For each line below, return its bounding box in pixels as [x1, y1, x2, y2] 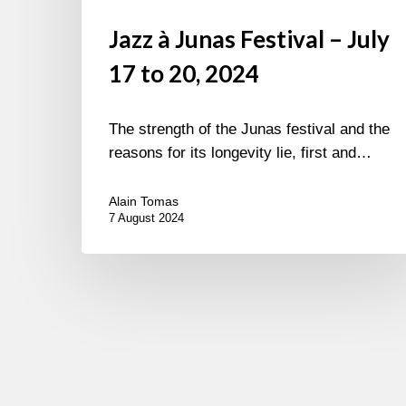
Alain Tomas [109, 194, 179, 209]
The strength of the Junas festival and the [109, 121, 390, 139]
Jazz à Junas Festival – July [109, 24, 390, 54]
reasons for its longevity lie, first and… [109, 144, 372, 162]
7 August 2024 [109, 211, 184, 226]
